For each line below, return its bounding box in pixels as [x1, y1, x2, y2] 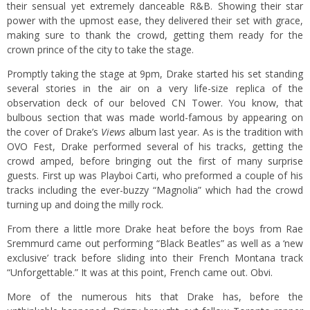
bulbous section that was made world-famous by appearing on [7, 111, 303, 124]
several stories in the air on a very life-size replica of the [7, 82, 303, 95]
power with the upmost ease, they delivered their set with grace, [7, 14, 303, 27]
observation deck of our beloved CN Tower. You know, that [7, 96, 303, 109]
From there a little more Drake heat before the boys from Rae [7, 222, 303, 235]
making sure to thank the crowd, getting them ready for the [7, 28, 303, 42]
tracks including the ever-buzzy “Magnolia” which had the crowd [7, 183, 303, 197]
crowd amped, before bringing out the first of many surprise [7, 154, 303, 167]
